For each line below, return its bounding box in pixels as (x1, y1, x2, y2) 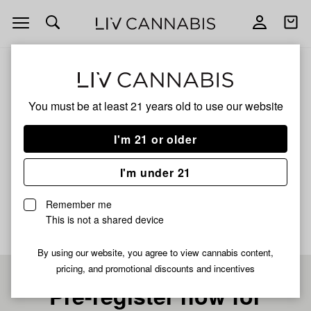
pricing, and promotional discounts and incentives (56, 262, 255, 276)
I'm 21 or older (114, 131, 197, 147)
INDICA (19, 160, 53, 173)
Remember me (46, 197, 112, 212)
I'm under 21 (119, 164, 192, 180)
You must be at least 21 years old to (28, 98, 205, 115)
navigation (4, 25, 45, 36)
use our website (205, 98, 283, 115)
